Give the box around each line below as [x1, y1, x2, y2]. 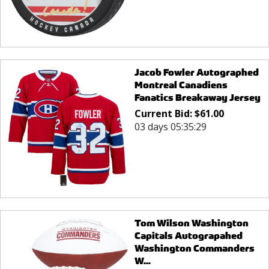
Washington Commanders [134, 242, 255, 255]
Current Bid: [134, 106, 195, 120]
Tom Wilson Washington [134, 217, 249, 230]
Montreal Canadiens [134, 78, 228, 91]
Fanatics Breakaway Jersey [134, 91, 261, 104]
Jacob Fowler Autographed [134, 65, 259, 79]
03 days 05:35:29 [134, 119, 207, 133]
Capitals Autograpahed [134, 229, 243, 243]
